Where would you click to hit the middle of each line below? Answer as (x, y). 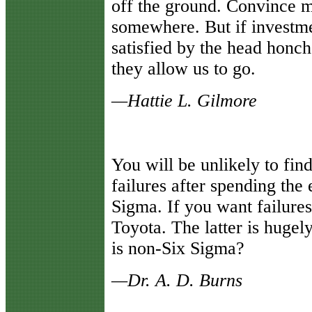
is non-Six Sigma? (178, 248)
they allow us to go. (184, 69)
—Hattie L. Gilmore (184, 101)
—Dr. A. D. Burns (177, 280)
